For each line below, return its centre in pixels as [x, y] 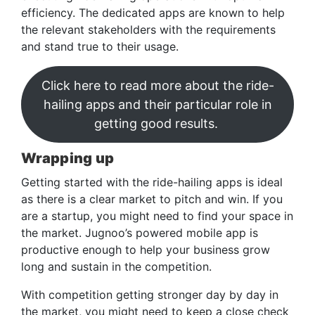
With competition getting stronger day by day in [150, 294]
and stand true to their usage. [102, 46]
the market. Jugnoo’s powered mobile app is [140, 232]
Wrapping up [68, 158]
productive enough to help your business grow [146, 249]
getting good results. [157, 123]
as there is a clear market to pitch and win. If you [152, 199]
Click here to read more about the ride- [157, 85]
